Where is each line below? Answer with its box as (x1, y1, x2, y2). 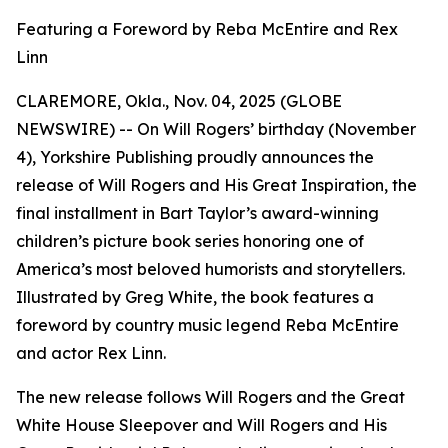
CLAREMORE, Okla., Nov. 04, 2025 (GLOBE (16, 91, 342, 111)
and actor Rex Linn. (16, 343, 166, 363)
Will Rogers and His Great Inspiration (98, 175, 384, 195)
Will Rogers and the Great (205, 387, 405, 407)
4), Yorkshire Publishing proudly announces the (16, 147, 374, 167)
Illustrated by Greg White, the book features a (16, 287, 374, 307)
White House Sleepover (16, 415, 198, 435)
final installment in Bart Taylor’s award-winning (16, 203, 379, 223)
